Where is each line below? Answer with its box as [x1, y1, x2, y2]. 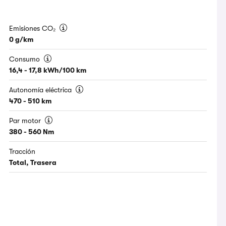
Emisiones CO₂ [9, 24, 58, 33]
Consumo [9, 55, 42, 64]
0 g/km [9, 35, 34, 44]
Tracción [9, 147, 36, 156]
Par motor [9, 117, 43, 125]
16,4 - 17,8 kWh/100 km [9, 66, 87, 75]
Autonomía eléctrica [9, 86, 74, 94]
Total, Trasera [9, 158, 57, 167]
